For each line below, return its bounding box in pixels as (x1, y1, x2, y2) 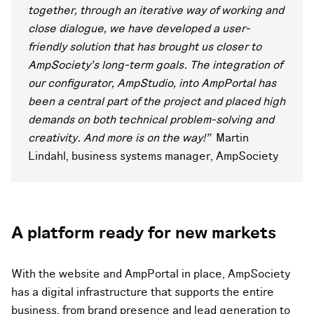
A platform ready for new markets (11, 221, 276, 245)
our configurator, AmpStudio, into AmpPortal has (28, 76, 276, 92)
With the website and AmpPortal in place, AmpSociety (11, 266, 290, 282)
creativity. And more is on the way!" (28, 130, 216, 146)
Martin (216, 130, 249, 146)
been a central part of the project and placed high (28, 94, 285, 110)
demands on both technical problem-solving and (28, 112, 274, 128)
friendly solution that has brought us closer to (28, 39, 261, 55)
